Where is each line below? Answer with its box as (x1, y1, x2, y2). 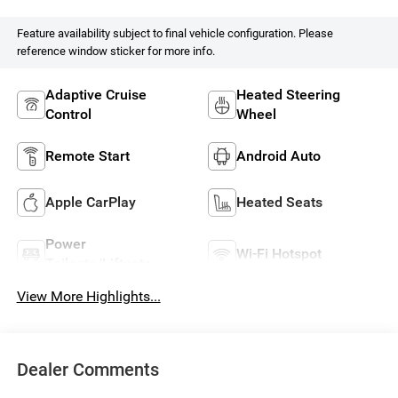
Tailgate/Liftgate (44, 254, 152, 272)
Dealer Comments (16, 358, 159, 380)
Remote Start (44, 147, 130, 164)
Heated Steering (236, 85, 340, 103)
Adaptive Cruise (44, 85, 147, 103)
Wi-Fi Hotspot (236, 244, 322, 262)
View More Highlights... (16, 288, 161, 306)
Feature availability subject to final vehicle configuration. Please (16, 26, 333, 40)
